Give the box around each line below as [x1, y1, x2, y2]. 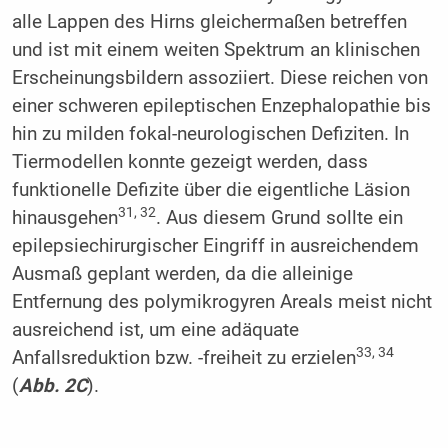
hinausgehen [11, 206, 118, 229]
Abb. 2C [18, 374, 87, 397]
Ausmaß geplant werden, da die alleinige [11, 262, 353, 285]
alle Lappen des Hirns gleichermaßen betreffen [11, 10, 407, 33]
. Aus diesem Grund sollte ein [155, 206, 403, 229]
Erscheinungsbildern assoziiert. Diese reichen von [11, 66, 428, 89]
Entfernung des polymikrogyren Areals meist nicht [11, 290, 432, 313]
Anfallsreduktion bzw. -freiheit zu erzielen [11, 346, 356, 369]
